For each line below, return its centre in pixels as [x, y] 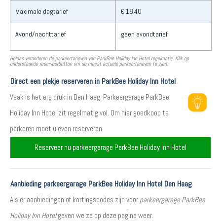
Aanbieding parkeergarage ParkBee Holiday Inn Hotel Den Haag [101, 184]
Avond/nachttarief [41, 34]
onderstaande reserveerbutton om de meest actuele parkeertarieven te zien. [89, 64]
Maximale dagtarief [42, 11]
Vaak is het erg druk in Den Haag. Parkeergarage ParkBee [90, 97]
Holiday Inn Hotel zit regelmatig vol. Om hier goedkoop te [89, 113]
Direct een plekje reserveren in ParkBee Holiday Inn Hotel [93, 81]
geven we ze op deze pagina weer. [105, 215]
